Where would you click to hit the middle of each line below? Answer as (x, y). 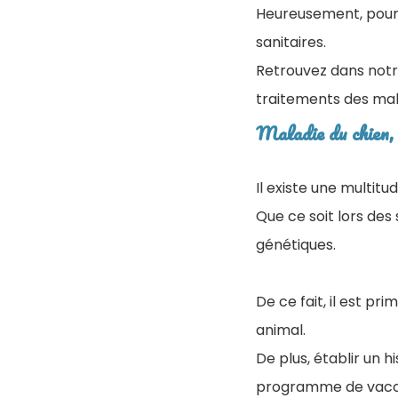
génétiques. (296, 245)
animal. (281, 330)
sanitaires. (291, 42)
